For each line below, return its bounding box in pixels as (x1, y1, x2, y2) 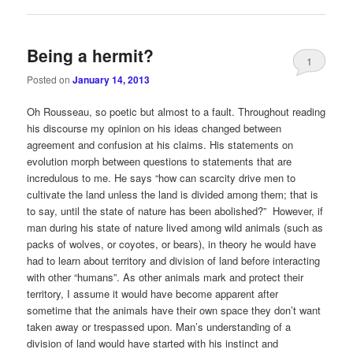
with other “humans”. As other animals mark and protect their (27, 269, 304, 285)
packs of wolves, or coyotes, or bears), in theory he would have (27, 236, 317, 252)
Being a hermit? (27, 43, 154, 68)
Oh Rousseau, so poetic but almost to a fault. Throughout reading (27, 104, 326, 120)
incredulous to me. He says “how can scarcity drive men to (27, 170, 296, 186)
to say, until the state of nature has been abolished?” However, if (27, 203, 324, 219)
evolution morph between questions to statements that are (27, 154, 292, 169)
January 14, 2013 (72, 72, 150, 87)
